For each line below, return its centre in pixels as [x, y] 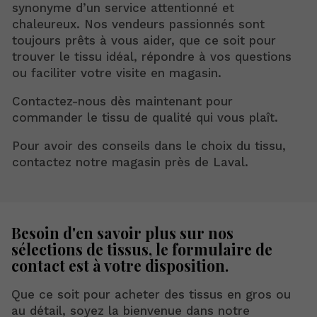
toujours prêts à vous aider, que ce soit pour [144, 40]
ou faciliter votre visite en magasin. [117, 73]
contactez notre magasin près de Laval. [130, 162]
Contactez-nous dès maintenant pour [122, 101]
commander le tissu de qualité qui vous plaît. [145, 117]
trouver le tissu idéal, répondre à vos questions [152, 56]
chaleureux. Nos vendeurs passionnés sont [138, 24]
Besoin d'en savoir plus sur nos [122, 233]
